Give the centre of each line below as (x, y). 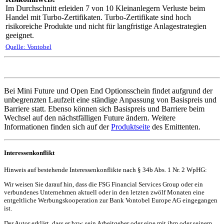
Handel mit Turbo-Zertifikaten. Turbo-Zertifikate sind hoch (98, 17)
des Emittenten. (175, 126)
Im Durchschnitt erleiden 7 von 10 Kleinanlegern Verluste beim (105, 8)
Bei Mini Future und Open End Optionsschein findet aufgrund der (108, 90)
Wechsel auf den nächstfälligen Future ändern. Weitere (90, 117)
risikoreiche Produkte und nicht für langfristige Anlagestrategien (106, 26)
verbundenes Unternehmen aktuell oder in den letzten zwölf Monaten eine (104, 192)
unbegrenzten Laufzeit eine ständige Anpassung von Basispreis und (110, 99)
